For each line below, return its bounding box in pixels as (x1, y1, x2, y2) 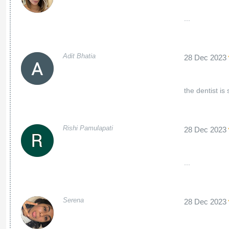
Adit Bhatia (62, 52, 96, 60)
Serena (62, 196, 84, 204)
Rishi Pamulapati (62, 124, 113, 132)
